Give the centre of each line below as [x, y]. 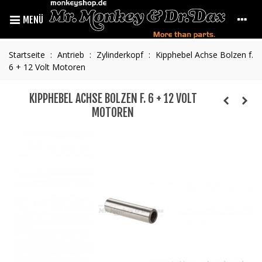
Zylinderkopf [120, 55]
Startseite [27, 55]
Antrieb [71, 55]
